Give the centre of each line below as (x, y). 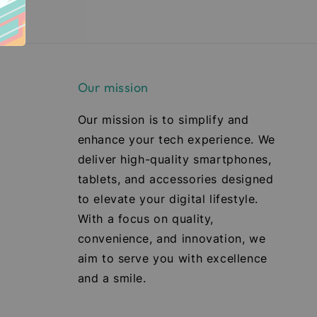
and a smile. (112, 278)
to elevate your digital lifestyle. (168, 199)
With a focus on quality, (145, 219)
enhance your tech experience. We (176, 140)
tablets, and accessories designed (175, 179)
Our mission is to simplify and (163, 120)
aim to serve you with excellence (172, 259)
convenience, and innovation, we (172, 239)
